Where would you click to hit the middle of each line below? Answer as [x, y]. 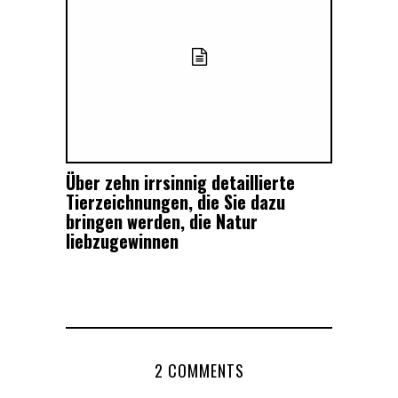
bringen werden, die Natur [162, 222]
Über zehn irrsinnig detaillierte [180, 183]
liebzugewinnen [122, 241]
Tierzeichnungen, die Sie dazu [175, 202]
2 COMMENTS [199, 371]
